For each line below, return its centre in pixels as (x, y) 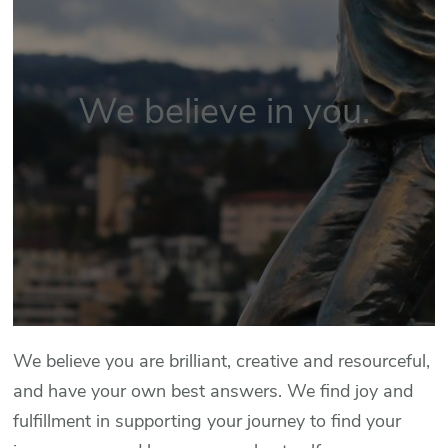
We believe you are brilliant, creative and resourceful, (222, 361)
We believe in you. (224, 111)
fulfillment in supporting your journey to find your (207, 421)
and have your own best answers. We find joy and (213, 391)
